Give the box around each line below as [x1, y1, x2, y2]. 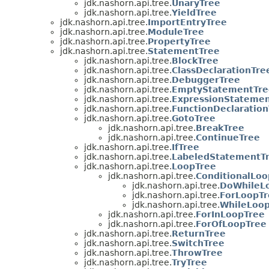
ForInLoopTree [196, 209, 265, 219]
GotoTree [172, 113, 216, 123]
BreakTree [196, 122, 244, 133]
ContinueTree [196, 132, 260, 142]
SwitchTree [172, 238, 225, 248]
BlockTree [172, 55, 219, 65]
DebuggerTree [172, 74, 240, 85]
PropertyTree [148, 36, 211, 46]
